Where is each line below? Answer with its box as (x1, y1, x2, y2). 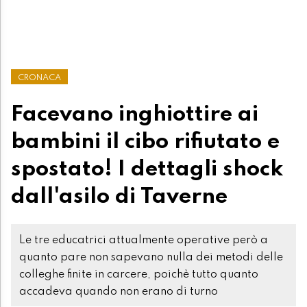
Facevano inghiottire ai (11, 103, 258, 125)
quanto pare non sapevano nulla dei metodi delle (19, 251, 283, 263)
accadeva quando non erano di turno (19, 286, 218, 297)
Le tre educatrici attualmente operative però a (19, 234, 268, 246)
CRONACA (18, 73, 61, 82)
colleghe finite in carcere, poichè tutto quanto (19, 269, 258, 280)
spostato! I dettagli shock (11, 158, 283, 180)
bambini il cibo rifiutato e (11, 130, 280, 153)
